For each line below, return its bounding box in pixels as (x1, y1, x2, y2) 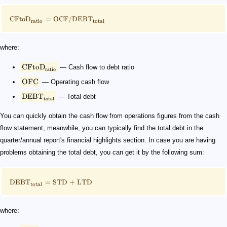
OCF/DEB (53, 15, 88, 24)
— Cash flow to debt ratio (58, 63, 134, 71)
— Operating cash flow (40, 78, 109, 86)
